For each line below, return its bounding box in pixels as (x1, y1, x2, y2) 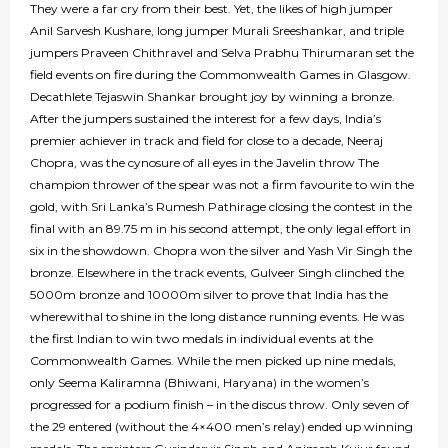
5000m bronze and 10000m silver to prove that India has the (30, 287, 388, 303)
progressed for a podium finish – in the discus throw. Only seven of (30, 397, 409, 413)
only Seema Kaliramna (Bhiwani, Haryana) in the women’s (30, 375, 369, 391)
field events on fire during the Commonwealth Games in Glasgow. (30, 67, 414, 83)
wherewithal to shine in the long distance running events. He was (30, 309, 404, 325)
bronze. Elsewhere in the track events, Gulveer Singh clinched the (30, 265, 404, 281)
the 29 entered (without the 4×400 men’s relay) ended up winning (30, 419, 413, 435)
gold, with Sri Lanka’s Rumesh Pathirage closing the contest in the (30, 199, 412, 215)
